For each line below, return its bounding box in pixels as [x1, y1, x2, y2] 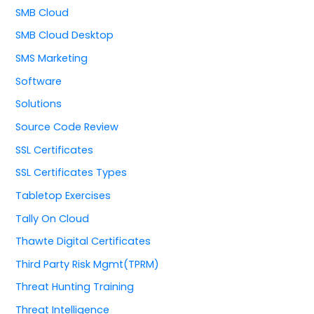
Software [15, 74, 62, 88]
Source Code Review [15, 119, 119, 134]
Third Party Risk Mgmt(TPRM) [15, 257, 160, 271]
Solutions [15, 97, 62, 111]
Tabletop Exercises [15, 188, 111, 203]
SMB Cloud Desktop [15, 28, 114, 43]
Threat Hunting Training [15, 280, 135, 294]
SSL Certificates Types [15, 165, 128, 180]
